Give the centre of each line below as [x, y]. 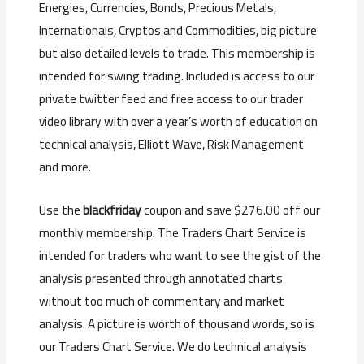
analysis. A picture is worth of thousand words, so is [177, 324]
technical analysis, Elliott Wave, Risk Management [172, 144]
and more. [65, 167]
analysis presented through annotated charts [161, 279]
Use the [61, 210]
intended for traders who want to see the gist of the [180, 256]
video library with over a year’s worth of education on [179, 121]
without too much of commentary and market [162, 301]
